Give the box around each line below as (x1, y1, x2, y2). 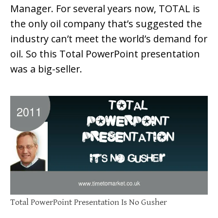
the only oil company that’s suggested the (10, 17, 202, 30)
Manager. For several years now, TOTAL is (10, 1, 200, 15)
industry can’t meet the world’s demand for (10, 32, 207, 45)
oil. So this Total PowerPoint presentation (10, 47, 200, 60)
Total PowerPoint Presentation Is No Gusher (10, 197, 167, 207)
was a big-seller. (10, 62, 82, 75)
